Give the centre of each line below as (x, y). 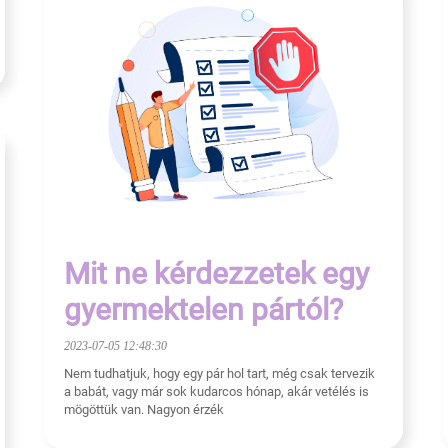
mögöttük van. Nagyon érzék (144, 410)
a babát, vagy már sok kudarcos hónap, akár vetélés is (216, 392)
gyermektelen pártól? (203, 310)
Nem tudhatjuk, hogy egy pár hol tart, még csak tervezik (219, 374)
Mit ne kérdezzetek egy (216, 274)
